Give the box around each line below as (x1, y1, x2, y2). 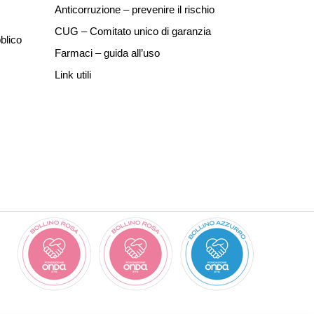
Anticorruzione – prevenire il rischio (55, 4, 214, 15)
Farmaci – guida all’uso (55, 47, 160, 59)
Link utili (55, 69, 91, 81)
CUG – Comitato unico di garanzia (55, 25, 211, 37)
